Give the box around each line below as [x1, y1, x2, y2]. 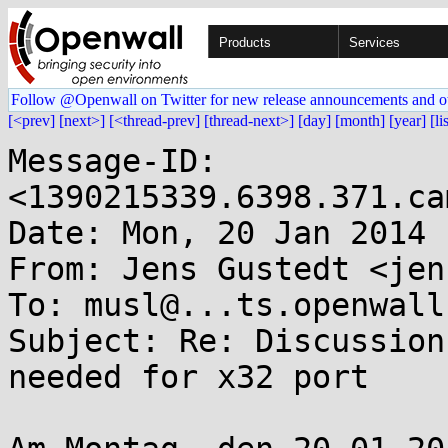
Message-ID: [8, 143, 217, 179]
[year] [389, 112, 426, 129]
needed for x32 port [8, 359, 369, 395]
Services [349, 35, 400, 50]
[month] [335, 112, 385, 129]
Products [219, 35, 271, 50]
